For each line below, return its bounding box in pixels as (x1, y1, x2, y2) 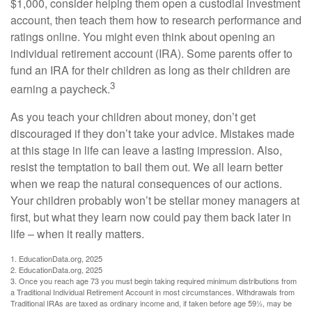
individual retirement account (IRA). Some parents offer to (10, 45, 292, 62)
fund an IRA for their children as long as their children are (10, 62, 290, 79)
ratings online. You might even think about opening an (10, 29, 275, 45)
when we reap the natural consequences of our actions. (10, 175, 282, 192)
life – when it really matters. (10, 225, 144, 242)
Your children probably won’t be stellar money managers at (10, 192, 299, 208)
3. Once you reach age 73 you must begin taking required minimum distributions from (10, 274, 297, 286)
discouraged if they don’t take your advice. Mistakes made (10, 125, 295, 141)
